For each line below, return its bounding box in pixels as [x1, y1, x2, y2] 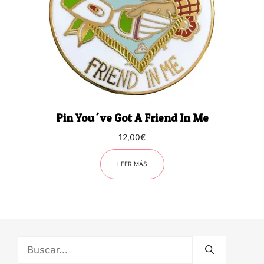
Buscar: [17, 236, 52, 249]
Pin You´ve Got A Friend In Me [55, 111, 209, 125]
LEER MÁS [117, 160, 147, 167]
